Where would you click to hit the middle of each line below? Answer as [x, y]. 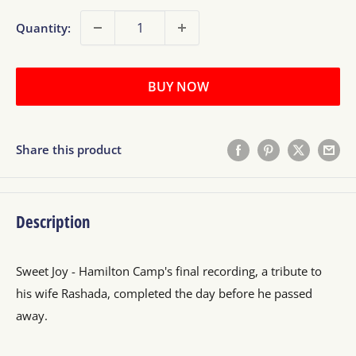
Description [53, 222]
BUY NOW [178, 87]
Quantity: [43, 28]
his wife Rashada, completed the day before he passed [164, 294]
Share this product [69, 150]
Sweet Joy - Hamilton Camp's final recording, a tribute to [169, 271]
